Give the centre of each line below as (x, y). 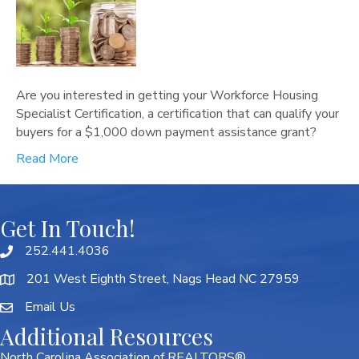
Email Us (50, 307)
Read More (47, 159)
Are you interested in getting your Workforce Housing (167, 95)
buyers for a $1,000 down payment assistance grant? (166, 132)
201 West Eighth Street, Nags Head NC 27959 (163, 279)
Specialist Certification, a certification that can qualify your (177, 114)
